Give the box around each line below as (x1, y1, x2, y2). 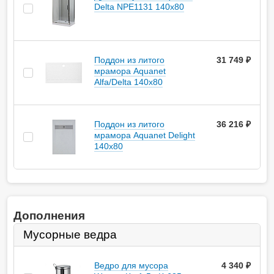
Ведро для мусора (94, 261, 168, 271)
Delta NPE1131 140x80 (94, 2, 184, 12)
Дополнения (13, 209, 85, 223)
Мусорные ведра (23, 228, 117, 242)
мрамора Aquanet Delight (94, 130, 195, 141)
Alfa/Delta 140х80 (94, 77, 163, 87)
